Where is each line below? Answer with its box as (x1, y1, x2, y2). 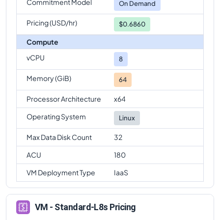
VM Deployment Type (27, 167, 95, 177)
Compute (27, 37, 58, 46)
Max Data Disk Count (27, 132, 92, 141)
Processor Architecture (27, 94, 101, 103)
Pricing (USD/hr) (27, 18, 77, 27)
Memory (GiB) (27, 73, 71, 82)
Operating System (27, 111, 86, 121)
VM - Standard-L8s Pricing (35, 202, 136, 213)
